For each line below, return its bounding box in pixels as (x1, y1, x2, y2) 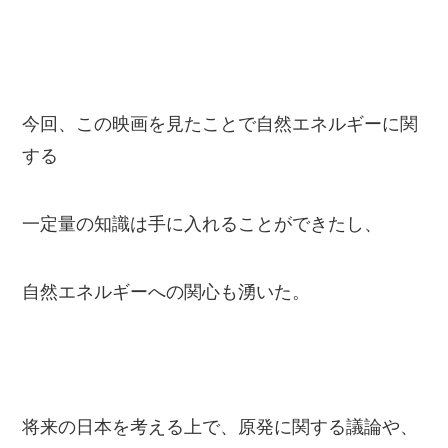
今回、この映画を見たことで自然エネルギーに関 (22, 114, 419, 135)
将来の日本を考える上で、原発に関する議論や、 (22, 417, 419, 438)
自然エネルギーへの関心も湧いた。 (22, 281, 311, 302)
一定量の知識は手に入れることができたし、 (22, 213, 383, 234)
